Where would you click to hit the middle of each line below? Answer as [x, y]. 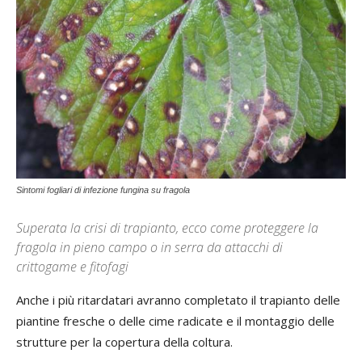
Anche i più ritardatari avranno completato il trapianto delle [178, 300]
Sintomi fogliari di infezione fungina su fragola [103, 190]
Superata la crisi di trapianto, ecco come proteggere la [167, 228]
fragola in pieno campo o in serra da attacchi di [149, 248]
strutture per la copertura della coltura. [124, 342]
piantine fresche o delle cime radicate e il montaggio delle [175, 321]
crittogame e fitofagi [72, 267]
